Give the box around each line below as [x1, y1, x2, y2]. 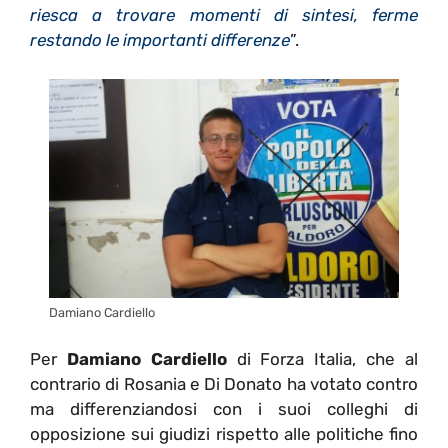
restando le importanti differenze [30, 30, 290, 51]
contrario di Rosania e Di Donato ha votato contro [30, 374, 418, 395]
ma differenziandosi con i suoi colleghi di [30, 399, 418, 420]
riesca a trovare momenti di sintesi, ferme [30, 5, 418, 26]
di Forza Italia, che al [226, 349, 419, 370]
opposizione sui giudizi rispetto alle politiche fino [30, 424, 418, 445]
